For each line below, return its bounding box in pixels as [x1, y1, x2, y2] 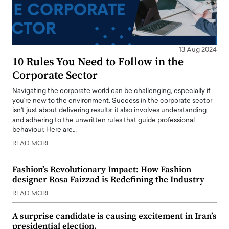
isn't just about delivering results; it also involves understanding [12, 107, 207, 114]
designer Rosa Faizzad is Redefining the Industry [12, 174, 204, 186]
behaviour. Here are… [12, 127, 77, 134]
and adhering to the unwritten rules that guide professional [12, 117, 195, 124]
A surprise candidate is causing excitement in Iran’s [12, 211, 217, 222]
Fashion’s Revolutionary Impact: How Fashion [12, 164, 191, 176]
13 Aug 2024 [179, 47, 217, 54]
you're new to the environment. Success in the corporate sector [12, 98, 212, 105]
